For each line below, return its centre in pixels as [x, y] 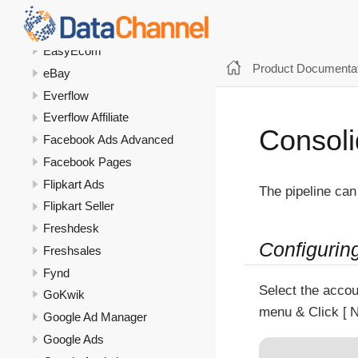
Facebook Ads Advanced [108, 140]
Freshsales [72, 250]
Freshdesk [71, 229]
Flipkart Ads [74, 184]
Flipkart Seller [79, 206]
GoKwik [64, 295]
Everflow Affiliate [86, 117]
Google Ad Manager [95, 317]
